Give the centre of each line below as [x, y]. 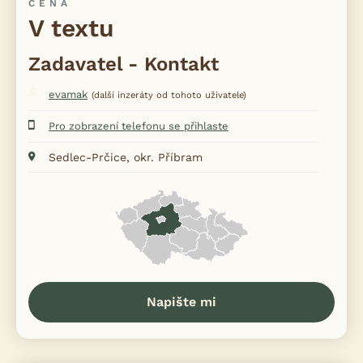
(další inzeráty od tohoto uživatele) [169, 95]
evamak [68, 94]
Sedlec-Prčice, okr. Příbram [126, 157]
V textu [71, 28]
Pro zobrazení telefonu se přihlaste [139, 126]
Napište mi [181, 301]
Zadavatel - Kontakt [124, 64]
